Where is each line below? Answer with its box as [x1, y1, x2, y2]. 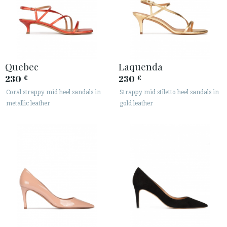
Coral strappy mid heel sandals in [6, 88, 101, 96]
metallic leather [6, 99, 50, 107]
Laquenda [119, 59, 163, 73]
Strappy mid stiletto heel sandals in [120, 88, 219, 96]
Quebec [5, 59, 39, 73]
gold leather [120, 99, 153, 107]
